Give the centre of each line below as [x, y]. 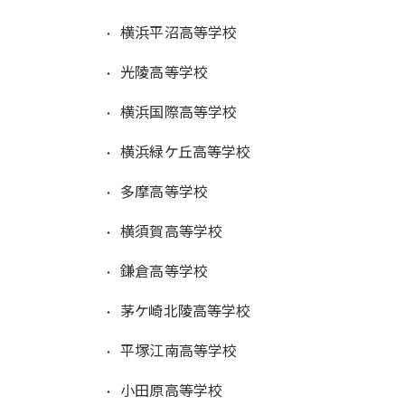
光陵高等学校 [165, 71]
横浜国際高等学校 [179, 111]
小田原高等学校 [172, 389]
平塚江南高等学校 [179, 349]
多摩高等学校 [165, 190]
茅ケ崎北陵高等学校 [186, 310]
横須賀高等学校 [172, 230]
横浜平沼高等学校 [179, 31]
